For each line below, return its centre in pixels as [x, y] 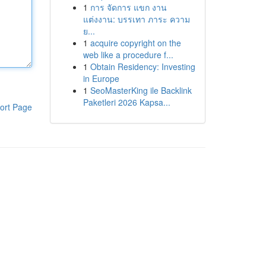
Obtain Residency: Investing [142, 66]
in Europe [101, 78]
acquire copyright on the [135, 43]
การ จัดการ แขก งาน [128, 7]
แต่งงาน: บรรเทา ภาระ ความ [136, 19]
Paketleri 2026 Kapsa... [126, 102]
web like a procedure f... [128, 55]
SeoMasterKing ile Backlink [141, 90]
